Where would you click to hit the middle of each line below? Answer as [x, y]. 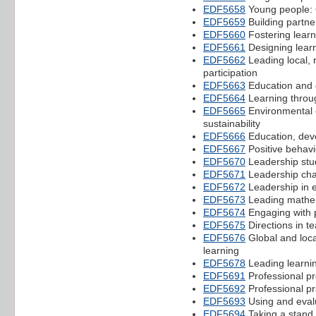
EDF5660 [224, 34]
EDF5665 [224, 110]
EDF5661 [224, 47]
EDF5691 [224, 275]
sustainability [232, 123]
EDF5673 [224, 199]
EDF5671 [224, 174]
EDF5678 [224, 263]
